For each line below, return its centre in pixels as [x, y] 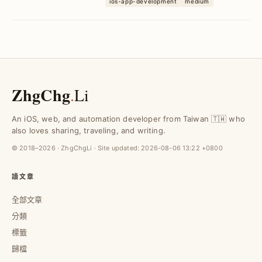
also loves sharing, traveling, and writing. [89, 130]
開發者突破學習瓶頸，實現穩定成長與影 [175, 8]
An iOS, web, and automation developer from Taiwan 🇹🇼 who [128, 119]
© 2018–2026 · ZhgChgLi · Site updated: [77, 148]
